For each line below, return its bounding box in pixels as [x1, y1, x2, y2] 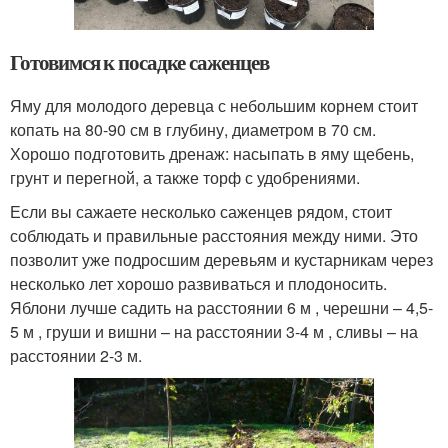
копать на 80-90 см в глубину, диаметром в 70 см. [10, 118, 376, 142]
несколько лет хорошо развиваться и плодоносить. [10, 272, 387, 296]
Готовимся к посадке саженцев [10, 47, 269, 78]
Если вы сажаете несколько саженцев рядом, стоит [10, 200, 392, 224]
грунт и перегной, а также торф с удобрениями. [10, 166, 360, 190]
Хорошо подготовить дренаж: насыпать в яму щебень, [10, 142, 414, 166]
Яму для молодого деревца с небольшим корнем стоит [10, 94, 418, 118]
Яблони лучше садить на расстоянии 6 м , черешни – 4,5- [10, 296, 433, 320]
